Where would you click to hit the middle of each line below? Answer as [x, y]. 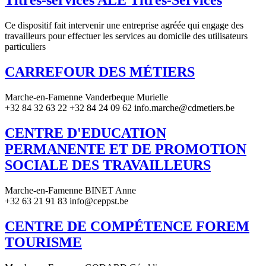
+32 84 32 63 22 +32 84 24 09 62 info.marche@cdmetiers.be [120, 107]
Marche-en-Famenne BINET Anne [70, 190]
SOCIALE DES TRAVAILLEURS [108, 165]
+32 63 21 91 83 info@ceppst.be [66, 201]
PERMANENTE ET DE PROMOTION [126, 149]
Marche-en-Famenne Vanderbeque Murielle [86, 97]
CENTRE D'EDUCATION [85, 133]
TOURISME [43, 242]
